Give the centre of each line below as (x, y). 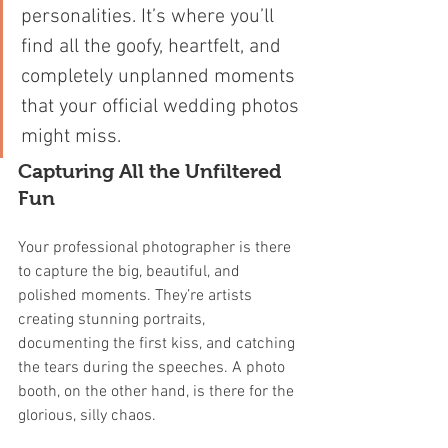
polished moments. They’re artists (137, 296)
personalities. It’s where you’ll (150, 17)
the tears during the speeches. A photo (153, 368)
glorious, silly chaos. (87, 416)
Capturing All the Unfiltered (152, 171)
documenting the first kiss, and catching (158, 344)
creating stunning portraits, (113, 320)
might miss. (71, 137)
